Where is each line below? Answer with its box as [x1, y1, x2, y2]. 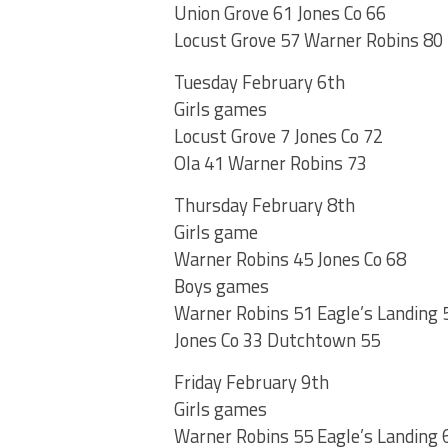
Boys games [174, 272, 269, 301]
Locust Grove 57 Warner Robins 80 [174, 26, 443, 55]
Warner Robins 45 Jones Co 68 [174, 245, 406, 274]
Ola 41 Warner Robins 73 [174, 149, 367, 178]
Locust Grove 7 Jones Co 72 [174, 122, 383, 151]
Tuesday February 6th [174, 68, 345, 97]
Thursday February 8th [174, 191, 355, 220]
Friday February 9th [174, 368, 329, 397]
